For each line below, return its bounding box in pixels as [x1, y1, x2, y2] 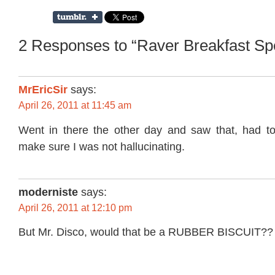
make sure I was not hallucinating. [18, 140, 185, 153]
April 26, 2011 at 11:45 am [18, 100, 131, 111]
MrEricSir [18, 83, 68, 96]
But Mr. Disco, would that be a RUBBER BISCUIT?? [18, 226, 273, 239]
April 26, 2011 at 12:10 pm [18, 202, 132, 213]
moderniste [18, 185, 78, 198]
